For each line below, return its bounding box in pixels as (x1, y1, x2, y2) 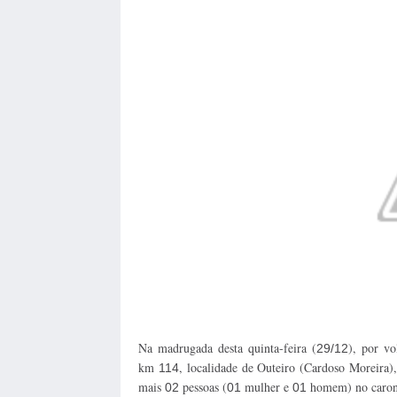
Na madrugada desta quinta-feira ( (137, 339, 316, 356)
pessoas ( (178, 378, 227, 395)
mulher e (240, 378, 292, 395)
